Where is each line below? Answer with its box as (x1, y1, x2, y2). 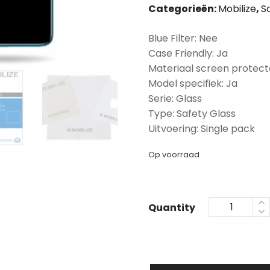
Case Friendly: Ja (148, 46, 228, 60)
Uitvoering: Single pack (148, 122, 255, 136)
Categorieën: (148, 2, 218, 16)
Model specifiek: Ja (148, 77, 237, 90)
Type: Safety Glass (148, 107, 236, 121)
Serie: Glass (148, 92, 202, 105)
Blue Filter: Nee (148, 31, 218, 45)
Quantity (148, 201, 195, 215)
